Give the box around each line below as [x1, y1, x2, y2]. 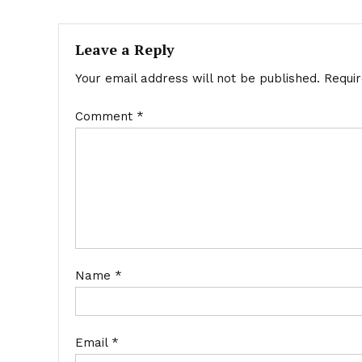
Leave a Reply [75, 40, 175, 60]
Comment [75, 109, 137, 124]
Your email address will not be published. [75, 71, 320, 86]
